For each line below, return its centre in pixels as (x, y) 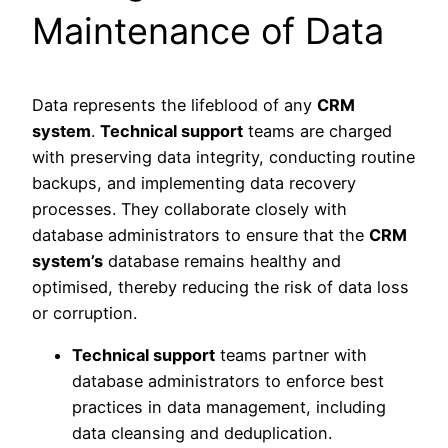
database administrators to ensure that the (200, 234)
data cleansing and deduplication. (202, 432)
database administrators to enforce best (228, 380)
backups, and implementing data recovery (194, 182)
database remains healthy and (222, 260)
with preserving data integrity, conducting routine (223, 156)
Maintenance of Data (208, 30)
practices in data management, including (229, 406)
